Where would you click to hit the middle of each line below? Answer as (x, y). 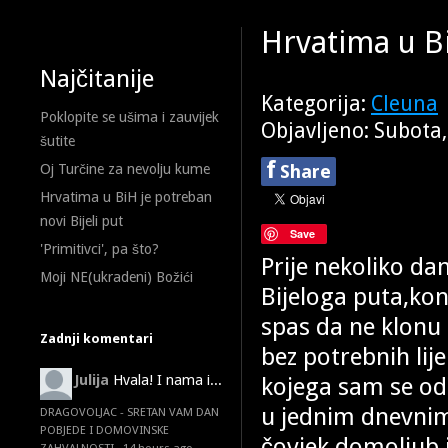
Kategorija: (316, 104)
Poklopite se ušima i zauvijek (129, 117)
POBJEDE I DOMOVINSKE (104, 430)
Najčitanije (97, 79)
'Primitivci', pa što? (99, 249)
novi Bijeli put (81, 221)
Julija (92, 380)
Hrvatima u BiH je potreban (126, 197)
